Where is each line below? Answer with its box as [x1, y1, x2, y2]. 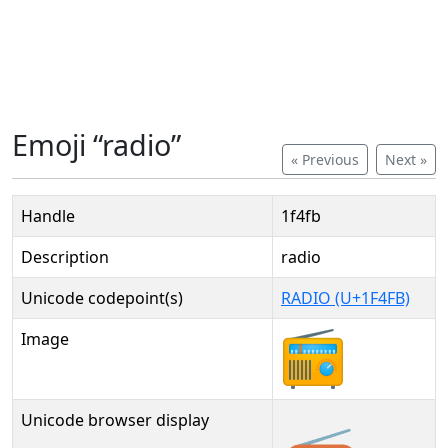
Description [21, 246, 109, 268]
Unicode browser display [21, 409, 209, 431]
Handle [21, 205, 75, 227]
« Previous [291, 150, 359, 169]
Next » [385, 150, 427, 169]
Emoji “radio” [12, 125, 181, 164]
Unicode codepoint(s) [21, 287, 183, 309]
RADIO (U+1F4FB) [281, 287, 410, 309]
